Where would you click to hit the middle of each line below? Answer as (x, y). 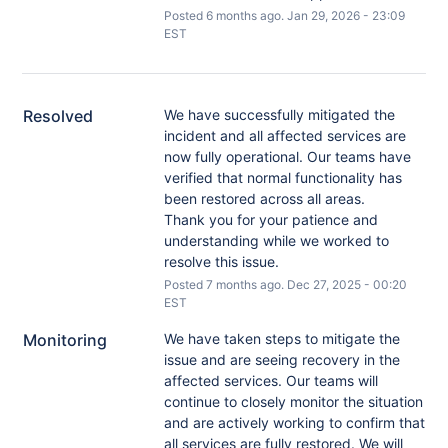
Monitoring (65, 340)
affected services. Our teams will (270, 380)
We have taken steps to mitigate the (281, 338)
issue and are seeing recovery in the (281, 359)
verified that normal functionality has (282, 177)
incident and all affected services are (284, 135)
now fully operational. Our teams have (287, 156)
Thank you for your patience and (270, 219)
